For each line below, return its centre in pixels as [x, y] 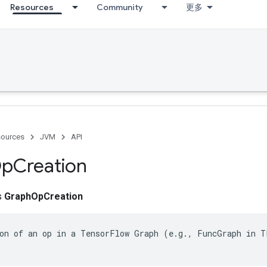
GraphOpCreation [44, 196]
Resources [32, 7]
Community [120, 7]
